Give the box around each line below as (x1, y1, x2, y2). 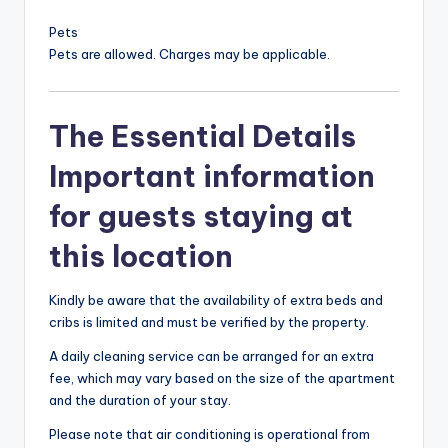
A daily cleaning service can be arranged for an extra (49, 348, 374, 365)
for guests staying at (49, 198, 353, 236)
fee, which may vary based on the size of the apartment (49, 370, 395, 387)
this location (49, 238, 233, 276)
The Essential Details (49, 118, 356, 156)
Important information (49, 158, 375, 196)
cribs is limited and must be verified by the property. (49, 314, 369, 331)
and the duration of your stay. (49, 392, 231, 409)
